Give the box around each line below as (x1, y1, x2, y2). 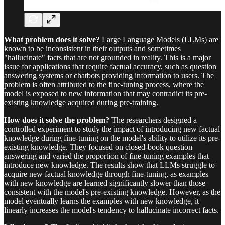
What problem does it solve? (4, 35, 100, 44)
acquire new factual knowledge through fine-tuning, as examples (4, 169, 208, 178)
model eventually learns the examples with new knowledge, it (4, 196, 199, 205)
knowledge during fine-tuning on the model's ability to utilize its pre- (4, 133, 220, 142)
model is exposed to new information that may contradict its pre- (4, 89, 207, 98)
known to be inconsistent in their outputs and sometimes (4, 44, 181, 53)
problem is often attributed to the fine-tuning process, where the (4, 80, 204, 89)
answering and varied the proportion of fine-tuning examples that (4, 151, 209, 160)
